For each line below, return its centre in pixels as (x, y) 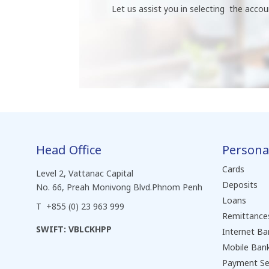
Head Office (69, 150)
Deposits (240, 185)
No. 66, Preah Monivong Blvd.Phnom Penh (119, 187)
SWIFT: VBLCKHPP (74, 229)
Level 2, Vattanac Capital (85, 173)
